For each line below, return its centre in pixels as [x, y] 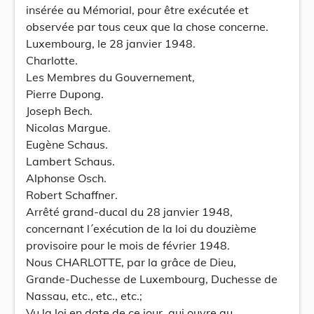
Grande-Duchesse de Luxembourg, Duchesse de [152, 279]
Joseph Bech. [59, 111]
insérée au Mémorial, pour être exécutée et [137, 10]
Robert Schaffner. [72, 195]
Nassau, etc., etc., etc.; [84, 296]
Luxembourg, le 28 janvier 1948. [111, 43]
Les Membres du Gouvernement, [110, 77]
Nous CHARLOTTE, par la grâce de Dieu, [131, 262]
